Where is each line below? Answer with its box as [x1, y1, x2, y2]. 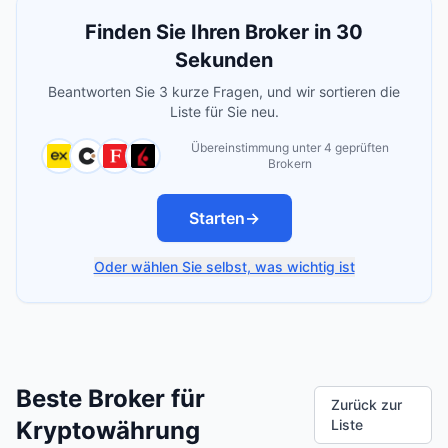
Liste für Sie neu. [169, 103, 279, 120]
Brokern [268, 156, 312, 171]
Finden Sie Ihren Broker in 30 [85, 20, 363, 44]
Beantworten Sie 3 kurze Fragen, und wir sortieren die [48, 83, 400, 100]
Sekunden [175, 48, 273, 72]
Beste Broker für [16, 384, 205, 413]
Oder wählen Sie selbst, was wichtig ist [93, 258, 355, 275]
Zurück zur [330, 396, 402, 413]
